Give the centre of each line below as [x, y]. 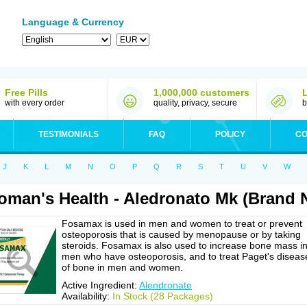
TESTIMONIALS [69, 134]
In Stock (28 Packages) [163, 296]
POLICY [230, 134]
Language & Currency [73, 22]
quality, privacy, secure [195, 103]
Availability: [87, 296]
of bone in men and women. [122, 267]
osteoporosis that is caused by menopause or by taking [181, 234]
